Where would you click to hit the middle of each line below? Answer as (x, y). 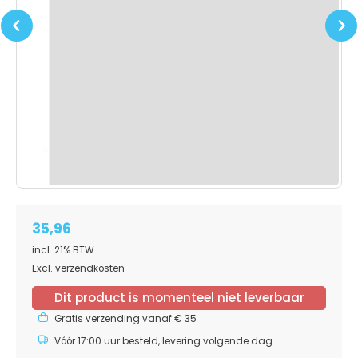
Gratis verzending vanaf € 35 (125, 318)
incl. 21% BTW (63, 250)
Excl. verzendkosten (78, 268)
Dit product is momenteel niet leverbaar (179, 297)
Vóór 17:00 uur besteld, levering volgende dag (163, 341)
